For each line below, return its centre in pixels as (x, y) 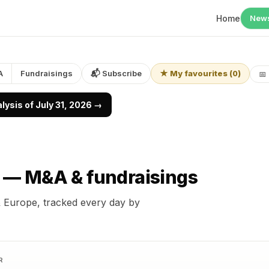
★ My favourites (194, 73)
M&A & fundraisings (111, 177)
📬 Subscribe (116, 73)
